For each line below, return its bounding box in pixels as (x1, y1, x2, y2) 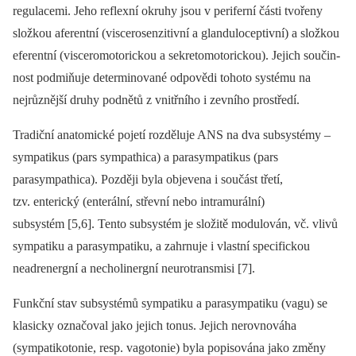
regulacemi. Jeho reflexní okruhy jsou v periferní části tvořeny (13, 4, 323, 18)
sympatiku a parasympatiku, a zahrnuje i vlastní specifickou (13, 239, 310, 253)
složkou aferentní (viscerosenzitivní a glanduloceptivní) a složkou (13, 26, 339, 41)
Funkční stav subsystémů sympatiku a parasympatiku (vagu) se (13, 296, 327, 311)
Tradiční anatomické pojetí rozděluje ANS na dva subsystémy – (13, 128, 331, 142)
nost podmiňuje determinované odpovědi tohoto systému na (13, 71, 311, 85)
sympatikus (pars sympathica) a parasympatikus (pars (13, 150, 278, 164)
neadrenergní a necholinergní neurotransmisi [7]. (13, 261, 255, 276)
